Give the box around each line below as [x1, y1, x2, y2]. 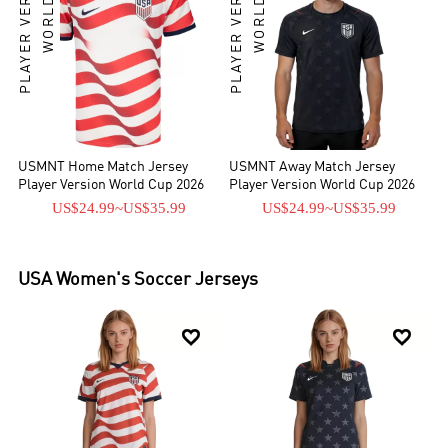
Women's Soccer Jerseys [56, 271, 259, 290]
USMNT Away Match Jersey [229, 161, 395, 175]
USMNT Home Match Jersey [18, 161, 189, 175]
